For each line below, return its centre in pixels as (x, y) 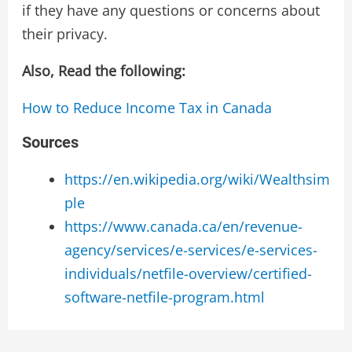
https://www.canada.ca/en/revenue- (183, 226)
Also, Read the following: (103, 70)
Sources (50, 142)
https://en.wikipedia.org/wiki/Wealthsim (197, 179)
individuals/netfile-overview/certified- (188, 273)
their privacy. (64, 33)
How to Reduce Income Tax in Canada (147, 107)
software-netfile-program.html (164, 297)
